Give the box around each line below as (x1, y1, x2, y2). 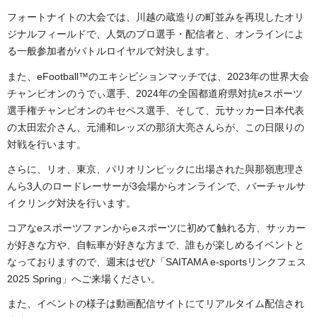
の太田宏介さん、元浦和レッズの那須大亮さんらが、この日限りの (7, 121, 304, 133)
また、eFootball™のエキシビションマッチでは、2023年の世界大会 (7, 70, 309, 82)
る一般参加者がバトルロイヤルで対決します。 (7, 45, 215, 57)
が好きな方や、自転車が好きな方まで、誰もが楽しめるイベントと (7, 238, 304, 250)
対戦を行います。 (7, 138, 86, 150)
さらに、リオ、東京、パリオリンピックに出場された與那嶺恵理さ (7, 163, 304, 175)
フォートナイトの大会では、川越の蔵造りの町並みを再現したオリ (7, 11, 304, 23)
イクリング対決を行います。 (7, 197, 136, 209)
